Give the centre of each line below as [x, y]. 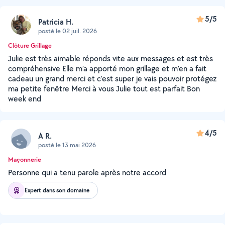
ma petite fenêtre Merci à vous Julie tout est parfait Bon [104, 89]
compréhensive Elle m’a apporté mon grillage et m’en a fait [107, 69]
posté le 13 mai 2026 [67, 145]
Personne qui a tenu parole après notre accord [87, 173]
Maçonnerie [25, 159]
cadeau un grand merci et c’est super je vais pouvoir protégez [112, 79]
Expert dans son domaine [57, 190]
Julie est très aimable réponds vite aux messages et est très [110, 59]
